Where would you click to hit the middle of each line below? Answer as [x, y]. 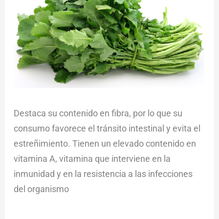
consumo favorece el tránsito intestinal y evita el [107, 129]
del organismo [41, 189]
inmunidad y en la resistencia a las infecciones [103, 174]
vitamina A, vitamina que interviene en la [92, 159]
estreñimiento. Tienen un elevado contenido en [105, 144]
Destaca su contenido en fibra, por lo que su [98, 113]
